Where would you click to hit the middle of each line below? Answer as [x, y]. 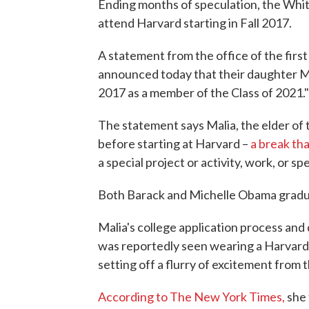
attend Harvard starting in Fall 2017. [195, 23]
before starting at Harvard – [174, 144]
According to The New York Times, [191, 297]
